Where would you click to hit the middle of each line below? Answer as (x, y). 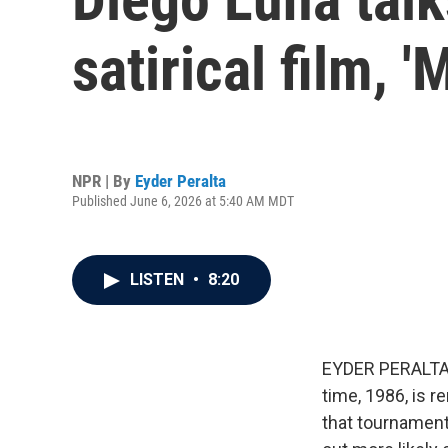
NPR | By (103, 180)
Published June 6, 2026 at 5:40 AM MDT (183, 200)
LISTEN (159, 279)
